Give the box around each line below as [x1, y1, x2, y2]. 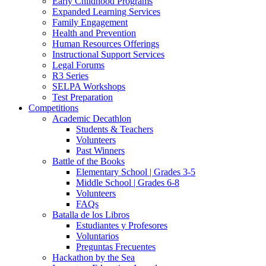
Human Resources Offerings [52, 39, 159, 49]
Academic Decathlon [52, 113, 131, 123]
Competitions [28, 103, 78, 113]
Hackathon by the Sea [52, 252, 135, 262]
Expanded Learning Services [52, 7, 160, 17]
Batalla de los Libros [52, 210, 129, 220]
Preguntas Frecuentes [76, 242, 156, 252]
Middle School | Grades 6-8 [76, 178, 179, 188]
